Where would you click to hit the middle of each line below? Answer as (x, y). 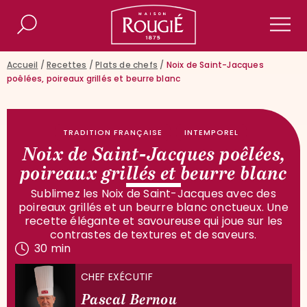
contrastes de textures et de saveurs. (153, 235)
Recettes (67, 65)
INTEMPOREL (211, 132)
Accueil (23, 65)
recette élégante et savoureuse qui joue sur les (153, 221)
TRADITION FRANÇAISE (113, 132)
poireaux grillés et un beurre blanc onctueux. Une (153, 207)
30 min (53, 248)
